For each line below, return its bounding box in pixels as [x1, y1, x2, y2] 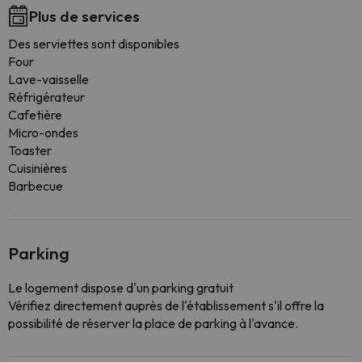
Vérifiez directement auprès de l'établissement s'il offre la [8, 297, 324, 314]
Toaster [8, 142, 52, 158]
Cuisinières [8, 160, 67, 176]
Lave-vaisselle [8, 71, 89, 87]
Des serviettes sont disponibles [8, 36, 179, 52]
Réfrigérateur [8, 89, 85, 105]
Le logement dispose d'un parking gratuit [8, 280, 234, 296]
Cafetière [8, 107, 62, 123]
